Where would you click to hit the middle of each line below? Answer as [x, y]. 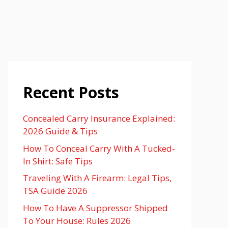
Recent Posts [71, 92]
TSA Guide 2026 [55, 191]
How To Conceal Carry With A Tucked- [99, 148]
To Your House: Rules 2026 [77, 220]
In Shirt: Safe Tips [58, 161]
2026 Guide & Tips [60, 131]
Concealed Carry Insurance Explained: [99, 118]
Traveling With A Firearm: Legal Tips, [97, 178]
